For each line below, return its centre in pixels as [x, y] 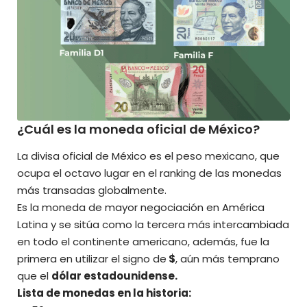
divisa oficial [62, 156]
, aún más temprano [228, 258]
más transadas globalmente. [92, 190]
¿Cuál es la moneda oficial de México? [138, 130]
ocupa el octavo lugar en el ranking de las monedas [149, 173]
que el [34, 275]
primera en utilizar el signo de [92, 258]
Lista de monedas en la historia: [104, 293]
